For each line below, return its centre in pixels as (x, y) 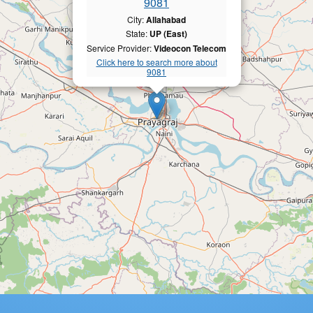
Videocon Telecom (190, 48)
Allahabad (166, 19)
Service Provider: (120, 48)
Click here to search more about (156, 62)
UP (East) (168, 34)
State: (138, 34)
